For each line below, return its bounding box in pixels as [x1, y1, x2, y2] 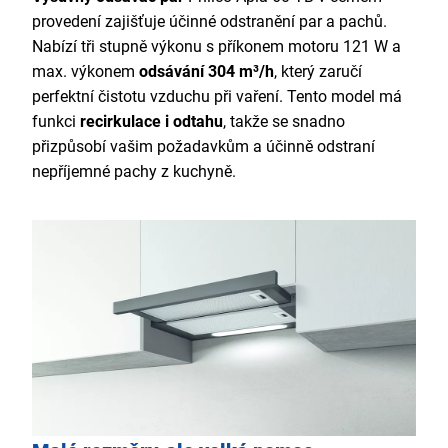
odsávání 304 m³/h [139, 62, 274, 82]
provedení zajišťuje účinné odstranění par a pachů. [32, 12, 387, 32]
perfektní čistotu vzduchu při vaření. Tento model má [32, 87, 402, 107]
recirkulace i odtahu [76, 112, 223, 132]
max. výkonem [32, 62, 139, 82]
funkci [32, 112, 76, 132]
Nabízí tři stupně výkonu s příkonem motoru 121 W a [32, 37, 401, 57]
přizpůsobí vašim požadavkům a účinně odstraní [32, 137, 375, 157]
